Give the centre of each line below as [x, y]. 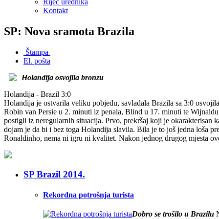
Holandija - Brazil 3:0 [37, 94]
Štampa [37, 52]
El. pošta [37, 61]
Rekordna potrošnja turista [88, 195]
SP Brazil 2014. [54, 175]
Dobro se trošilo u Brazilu [173, 214]
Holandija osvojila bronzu [63, 77]
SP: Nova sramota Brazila [69, 31]
